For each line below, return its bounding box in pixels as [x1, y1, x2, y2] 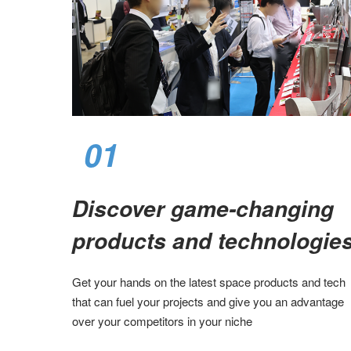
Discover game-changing [72, 193, 334, 225]
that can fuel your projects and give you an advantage [72, 293, 344, 310]
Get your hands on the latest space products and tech [72, 273, 346, 291]
